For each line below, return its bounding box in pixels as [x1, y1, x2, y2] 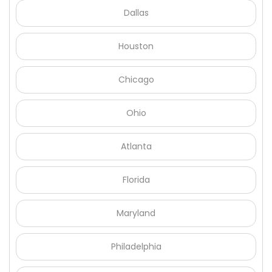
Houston [118, 40, 154, 53]
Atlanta [120, 140, 152, 153]
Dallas [123, 7, 149, 19]
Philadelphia [110, 240, 161, 253]
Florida [122, 174, 150, 186]
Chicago [118, 73, 154, 86]
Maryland [117, 207, 155, 220]
